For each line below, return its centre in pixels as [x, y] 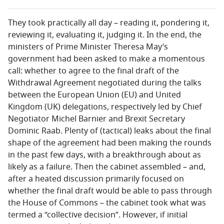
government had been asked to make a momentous [106, 59]
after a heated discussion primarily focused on [96, 179]
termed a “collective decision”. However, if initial [98, 215]
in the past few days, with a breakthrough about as [104, 155]
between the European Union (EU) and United [94, 95]
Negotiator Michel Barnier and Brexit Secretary [96, 119]
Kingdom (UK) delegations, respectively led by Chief [105, 107]
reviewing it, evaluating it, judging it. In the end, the [105, 35]
